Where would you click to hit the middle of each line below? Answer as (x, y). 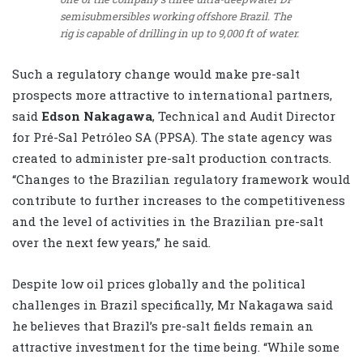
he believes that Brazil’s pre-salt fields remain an (163, 326)
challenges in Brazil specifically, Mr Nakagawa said (173, 305)
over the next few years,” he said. (111, 243)
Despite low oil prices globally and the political (159, 284)
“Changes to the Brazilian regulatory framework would (181, 179)
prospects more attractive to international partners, (172, 95)
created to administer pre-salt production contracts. (172, 158)
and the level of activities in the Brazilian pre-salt (168, 222)
